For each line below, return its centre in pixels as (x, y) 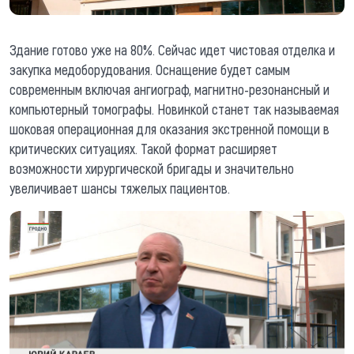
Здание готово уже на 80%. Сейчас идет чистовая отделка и (172, 49)
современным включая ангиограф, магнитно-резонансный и (169, 89)
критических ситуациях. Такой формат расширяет (143, 148)
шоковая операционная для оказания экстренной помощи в (169, 128)
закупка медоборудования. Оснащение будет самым (150, 69)
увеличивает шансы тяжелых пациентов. (120, 188)
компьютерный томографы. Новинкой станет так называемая (174, 109)
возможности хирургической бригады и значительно (152, 168)
